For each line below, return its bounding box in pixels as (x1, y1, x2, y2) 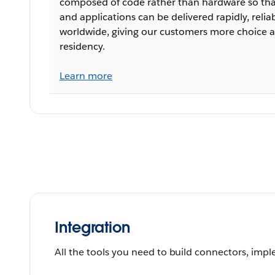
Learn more (60, 69, 112, 82)
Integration (55, 217, 130, 237)
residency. (60, 39, 105, 53)
